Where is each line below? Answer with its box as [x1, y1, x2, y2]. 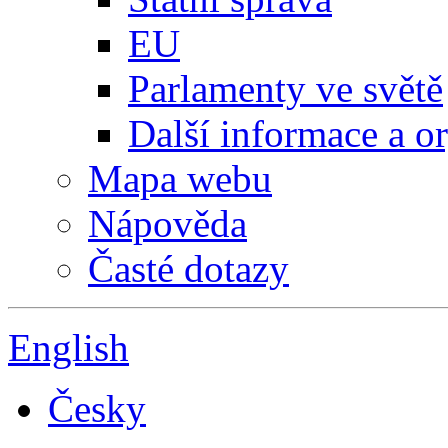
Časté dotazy [88, 246, 289, 290]
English [8, 325, 129, 369]
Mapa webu [88, 156, 272, 200]
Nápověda [88, 201, 247, 245]
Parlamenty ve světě [128, 66, 443, 110]
